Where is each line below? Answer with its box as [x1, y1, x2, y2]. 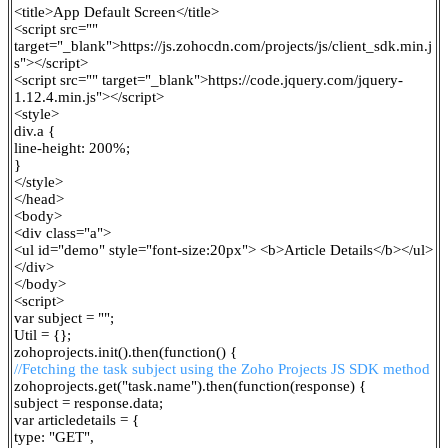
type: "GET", [14, 429, 94, 446]
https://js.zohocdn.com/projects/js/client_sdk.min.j [120, 38, 432, 55]
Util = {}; [14, 327, 71, 344]
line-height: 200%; [14, 140, 130, 157]
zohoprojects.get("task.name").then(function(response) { [14, 378, 366, 395]
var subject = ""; [14, 310, 114, 327]
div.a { [14, 123, 55, 140]
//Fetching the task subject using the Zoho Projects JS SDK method [14, 361, 430, 378]
